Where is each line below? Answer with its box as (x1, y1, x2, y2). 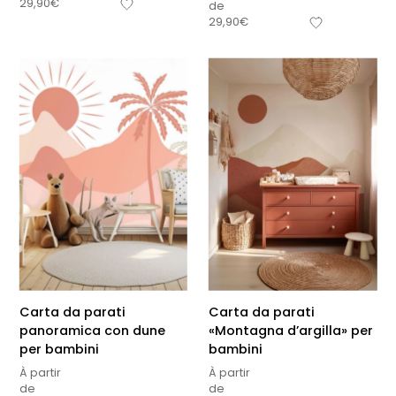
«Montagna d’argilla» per (209, 321, 373, 339)
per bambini (19, 339, 99, 358)
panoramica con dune (19, 321, 165, 339)
